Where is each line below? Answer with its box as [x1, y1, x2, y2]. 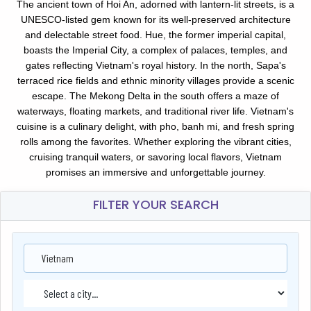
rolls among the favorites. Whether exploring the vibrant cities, [19, 135, 292, 147]
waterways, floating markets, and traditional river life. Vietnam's [17, 105, 294, 117]
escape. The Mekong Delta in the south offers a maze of [32, 90, 279, 101]
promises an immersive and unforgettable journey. [45, 166, 266, 178]
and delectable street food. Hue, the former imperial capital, [25, 28, 286, 40]
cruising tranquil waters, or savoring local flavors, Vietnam [29, 151, 282, 162]
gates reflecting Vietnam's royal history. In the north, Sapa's [25, 59, 286, 71]
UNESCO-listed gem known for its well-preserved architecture [20, 13, 291, 25]
